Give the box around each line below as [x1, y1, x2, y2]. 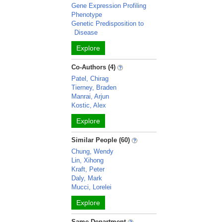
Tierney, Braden [71, 84, 117, 91]
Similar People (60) [71, 136, 130, 144]
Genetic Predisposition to [71, 20, 144, 27]
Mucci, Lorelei [71, 183, 112, 191]
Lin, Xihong [71, 157, 104, 164]
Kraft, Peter [71, 166, 105, 173]
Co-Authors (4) [71, 63, 116, 71]
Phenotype [71, 11, 103, 18]
